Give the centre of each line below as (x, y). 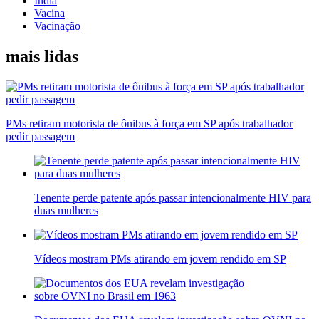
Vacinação (57, 26)
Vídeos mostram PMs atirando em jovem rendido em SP (160, 258)
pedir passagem (40, 136)
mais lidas (42, 57)
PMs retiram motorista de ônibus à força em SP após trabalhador (149, 123)
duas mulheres (66, 210)
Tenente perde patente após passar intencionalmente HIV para (173, 197)
